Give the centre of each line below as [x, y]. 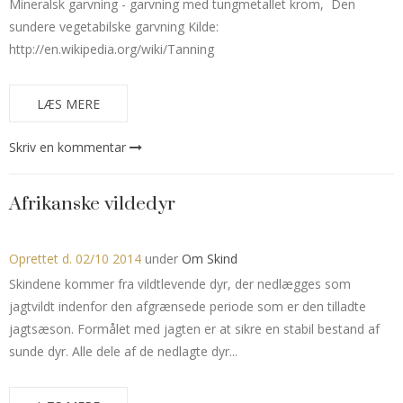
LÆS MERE [68, 103]
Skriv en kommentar [67, 147]
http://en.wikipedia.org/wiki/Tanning [112, 49]
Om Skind [210, 258]
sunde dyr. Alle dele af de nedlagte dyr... [123, 351]
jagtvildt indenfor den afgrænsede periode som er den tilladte [188, 306]
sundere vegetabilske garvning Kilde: [114, 26]
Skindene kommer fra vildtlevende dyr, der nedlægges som [180, 283]
